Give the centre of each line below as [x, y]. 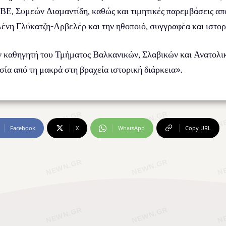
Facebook [23, 128]
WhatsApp [131, 128]
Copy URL [198, 128]
